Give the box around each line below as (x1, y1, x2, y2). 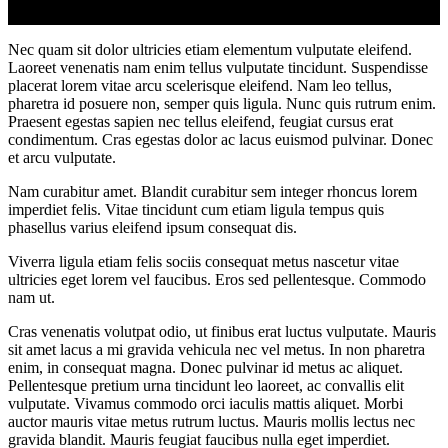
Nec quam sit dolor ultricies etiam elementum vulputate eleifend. (8, 40, 412, 58)
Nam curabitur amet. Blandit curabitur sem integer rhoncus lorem (8, 182, 417, 200)
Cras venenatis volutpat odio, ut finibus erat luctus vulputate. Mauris (8, 322, 436, 340)
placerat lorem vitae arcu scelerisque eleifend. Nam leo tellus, (8, 76, 392, 94)
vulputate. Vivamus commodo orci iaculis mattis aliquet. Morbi (8, 394, 403, 412)
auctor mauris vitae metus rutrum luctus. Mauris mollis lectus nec (8, 412, 415, 430)
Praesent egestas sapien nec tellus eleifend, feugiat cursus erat (8, 112, 393, 130)
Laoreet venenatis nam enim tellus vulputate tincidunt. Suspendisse (8, 58, 428, 76)
